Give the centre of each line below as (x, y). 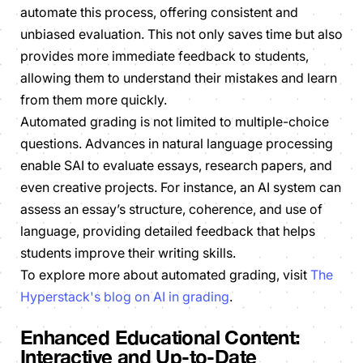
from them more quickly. (94, 100)
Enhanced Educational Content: (160, 337)
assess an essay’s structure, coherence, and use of (171, 209)
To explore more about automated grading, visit (165, 275)
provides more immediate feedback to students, (164, 56)
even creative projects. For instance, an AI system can (181, 188)
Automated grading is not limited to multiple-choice (175, 122)
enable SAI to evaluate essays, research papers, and (176, 166)
